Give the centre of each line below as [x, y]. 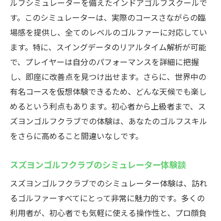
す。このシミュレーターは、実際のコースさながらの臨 [108, 17]
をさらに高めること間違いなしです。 [76, 136]
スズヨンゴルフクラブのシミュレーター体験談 [98, 164]
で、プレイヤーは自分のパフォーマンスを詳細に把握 [104, 62]
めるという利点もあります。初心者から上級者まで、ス [108, 106]
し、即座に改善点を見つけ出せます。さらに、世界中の [108, 76]
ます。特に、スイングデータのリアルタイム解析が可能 [108, 47]
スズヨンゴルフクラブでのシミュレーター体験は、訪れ [109, 183]
